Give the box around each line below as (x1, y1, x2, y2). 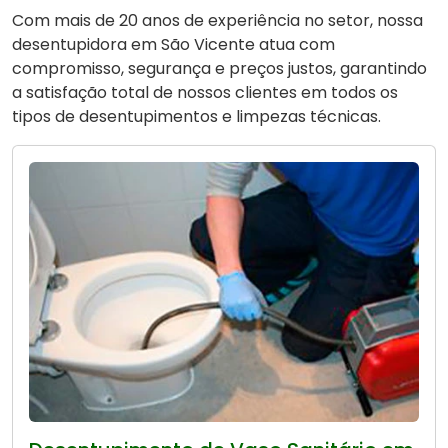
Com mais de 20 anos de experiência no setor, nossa (12, 9, 423, 33)
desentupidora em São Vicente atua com (12, 33, 335, 57)
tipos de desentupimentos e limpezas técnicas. (12, 105, 381, 129)
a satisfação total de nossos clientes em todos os (12, 81, 398, 105)
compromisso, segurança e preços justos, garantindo (12, 57, 427, 81)
